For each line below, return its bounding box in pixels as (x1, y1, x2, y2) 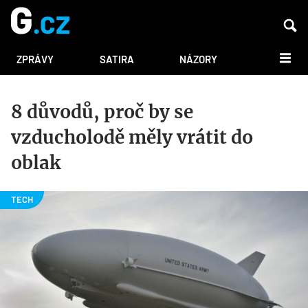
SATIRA (99, 53, 134, 66)
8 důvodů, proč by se (11, 100, 193, 124)
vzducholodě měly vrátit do (11, 126, 253, 149)
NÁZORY (179, 53, 218, 66)
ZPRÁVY (16, 53, 54, 66)
